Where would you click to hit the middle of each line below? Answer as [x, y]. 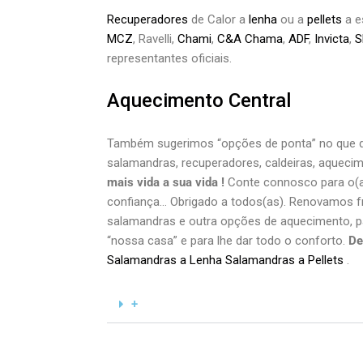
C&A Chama [250, 39]
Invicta [332, 39]
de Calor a [220, 19]
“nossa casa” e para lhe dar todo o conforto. [228, 241]
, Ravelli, [155, 39]
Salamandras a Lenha [164, 260]
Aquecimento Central [199, 100]
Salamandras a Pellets [284, 260]
